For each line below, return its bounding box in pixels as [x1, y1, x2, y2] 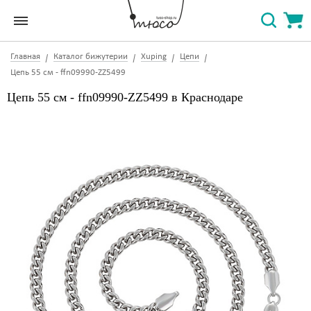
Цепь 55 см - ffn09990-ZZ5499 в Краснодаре [7, 90, 243, 104]
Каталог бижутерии [53, 52, 128, 61]
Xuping [141, 52, 167, 61]
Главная [10, 52, 40, 61]
